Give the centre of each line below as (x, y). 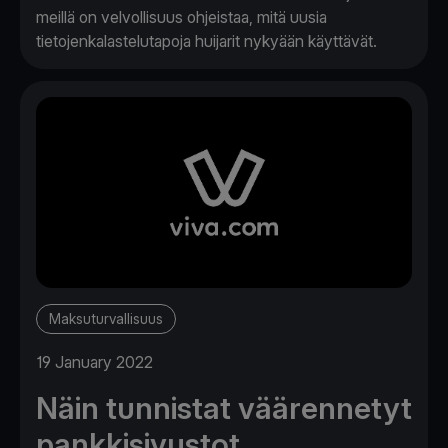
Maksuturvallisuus (106, 319)
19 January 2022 (94, 362)
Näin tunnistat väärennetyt (224, 408)
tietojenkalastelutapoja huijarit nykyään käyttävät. (206, 40)
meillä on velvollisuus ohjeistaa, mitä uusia (181, 16)
